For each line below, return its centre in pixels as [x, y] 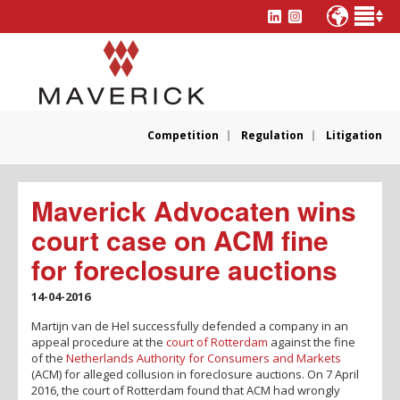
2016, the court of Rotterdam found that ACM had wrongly [186, 390]
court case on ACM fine [180, 239]
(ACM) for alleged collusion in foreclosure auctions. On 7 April [195, 374]
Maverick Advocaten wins [194, 210]
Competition [183, 135]
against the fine [312, 342]
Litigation [354, 135]
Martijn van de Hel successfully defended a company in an [190, 325]
